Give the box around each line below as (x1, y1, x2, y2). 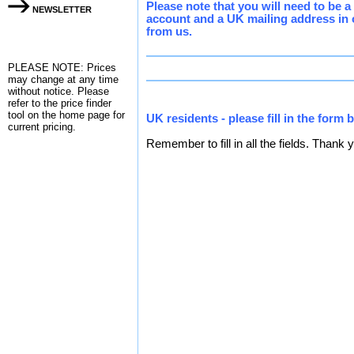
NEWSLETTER (30, 5, 92, 14)
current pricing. (8, 121, 76, 133)
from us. (146, 25, 192, 38)
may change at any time (8, 73, 119, 85)
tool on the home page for (8, 109, 125, 121)
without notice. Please (8, 85, 109, 97)
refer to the (8, 97, 61, 109)
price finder (61, 97, 111, 109)
